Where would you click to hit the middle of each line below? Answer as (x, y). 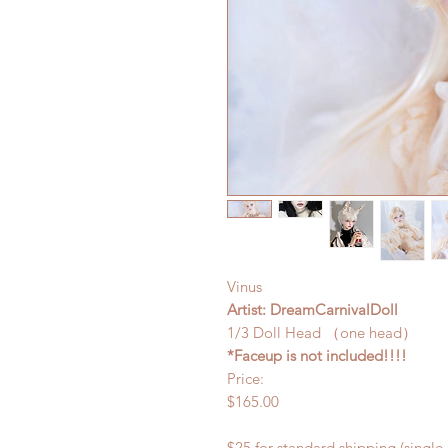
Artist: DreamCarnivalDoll (312, 309)
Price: (247, 378)
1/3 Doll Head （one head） (322, 332)
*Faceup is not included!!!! (317, 355)
